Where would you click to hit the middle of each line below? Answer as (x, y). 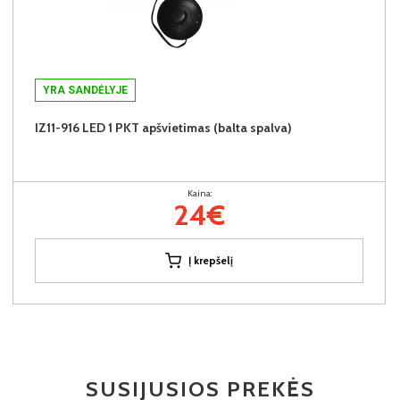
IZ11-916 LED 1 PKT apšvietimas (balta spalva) (163, 127)
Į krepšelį (211, 260)
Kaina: (199, 193)
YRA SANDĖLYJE (85, 90)
